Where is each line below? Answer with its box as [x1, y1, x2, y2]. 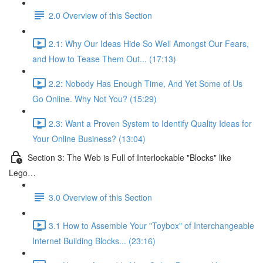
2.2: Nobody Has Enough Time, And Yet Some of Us [49, 77, 242, 89]
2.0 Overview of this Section [49, 9, 152, 21]
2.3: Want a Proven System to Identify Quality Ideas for [49, 117, 252, 129]
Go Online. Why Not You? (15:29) [32, 93, 157, 104]
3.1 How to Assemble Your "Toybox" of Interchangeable [49, 219, 254, 231]
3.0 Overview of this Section [49, 191, 152, 203]
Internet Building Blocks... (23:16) [32, 235, 156, 247]
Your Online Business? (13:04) [32, 133, 146, 144]
